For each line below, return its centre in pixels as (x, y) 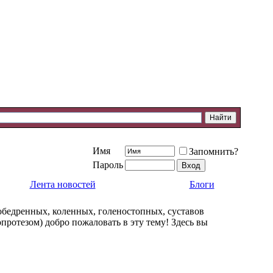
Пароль (108, 165)
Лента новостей (62, 184)
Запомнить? (214, 151)
